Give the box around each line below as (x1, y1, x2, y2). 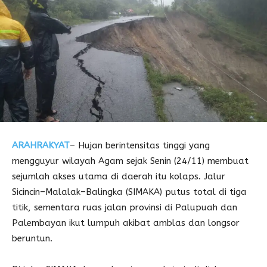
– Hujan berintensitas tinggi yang (70, 140, 210, 151)
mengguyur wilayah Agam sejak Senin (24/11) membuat (12, 156, 249, 167)
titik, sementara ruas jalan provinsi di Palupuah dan (12, 202, 237, 213)
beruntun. (12, 233, 52, 244)
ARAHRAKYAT (12, 140, 70, 151)
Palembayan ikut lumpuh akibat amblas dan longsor (12, 218, 240, 229)
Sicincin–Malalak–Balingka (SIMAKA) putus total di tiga (12, 187, 247, 198)
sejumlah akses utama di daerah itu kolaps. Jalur (12, 171, 225, 182)
